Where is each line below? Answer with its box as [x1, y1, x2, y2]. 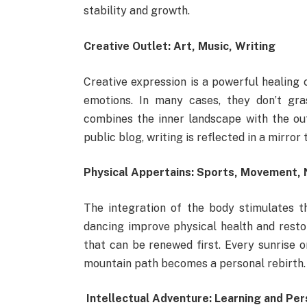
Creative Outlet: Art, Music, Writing [83, 39, 275, 53]
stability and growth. [83, 4, 190, 18]
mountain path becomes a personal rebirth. [83, 256, 306, 270]
